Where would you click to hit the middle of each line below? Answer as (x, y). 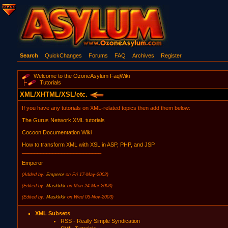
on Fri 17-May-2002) (87, 175)
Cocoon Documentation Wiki (56, 132)
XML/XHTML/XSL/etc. (54, 94)
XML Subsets (52, 213)
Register (171, 55)
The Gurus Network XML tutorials (63, 120)
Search (29, 55)
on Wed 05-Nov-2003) (90, 197)
